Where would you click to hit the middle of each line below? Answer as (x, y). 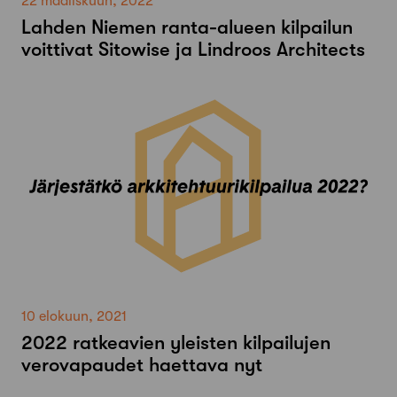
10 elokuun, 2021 (74, 317)
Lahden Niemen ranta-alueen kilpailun (187, 27)
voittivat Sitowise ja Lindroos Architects (193, 50)
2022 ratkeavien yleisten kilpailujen (176, 343)
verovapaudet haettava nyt (142, 365)
